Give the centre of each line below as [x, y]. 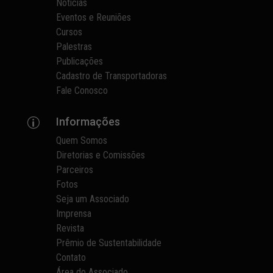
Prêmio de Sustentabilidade [109, 243]
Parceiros [75, 170]
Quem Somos [82, 140]
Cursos [69, 32]
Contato [71, 257]
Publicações [80, 61]
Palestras [74, 47]
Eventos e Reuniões [94, 17]
